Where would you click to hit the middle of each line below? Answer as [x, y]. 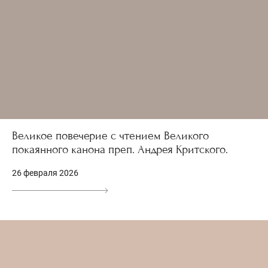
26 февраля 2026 [45, 173]
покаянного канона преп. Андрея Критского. [120, 150]
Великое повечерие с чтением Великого [110, 136]
